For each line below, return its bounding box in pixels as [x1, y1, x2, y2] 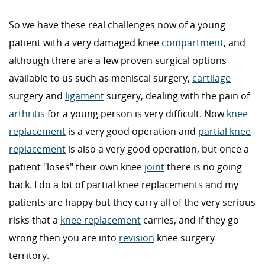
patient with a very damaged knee [9, 36, 161, 50]
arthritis [9, 107, 45, 121]
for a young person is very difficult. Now [45, 107, 227, 121]
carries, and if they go [141, 214, 239, 227]
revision [119, 231, 154, 245]
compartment [161, 36, 224, 50]
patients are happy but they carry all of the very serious [9, 196, 256, 209]
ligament [65, 89, 104, 103]
